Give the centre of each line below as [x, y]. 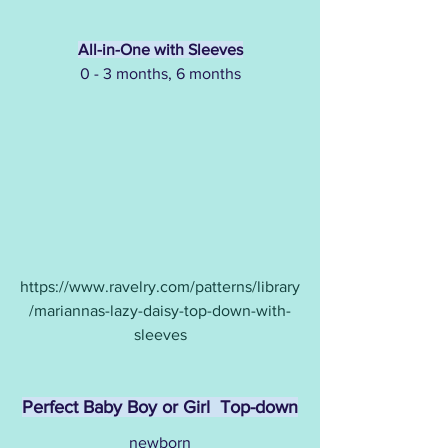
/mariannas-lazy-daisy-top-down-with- [160, 311]
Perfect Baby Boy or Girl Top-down [160, 407]
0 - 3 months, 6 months [160, 73]
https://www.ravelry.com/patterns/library [160, 287]
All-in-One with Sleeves [160, 49]
